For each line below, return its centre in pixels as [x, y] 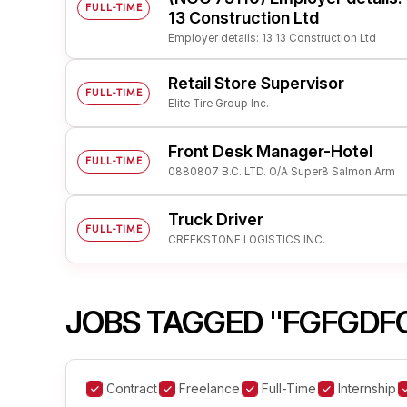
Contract [132, 389]
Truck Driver [216, 219]
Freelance [209, 389]
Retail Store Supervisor [256, 83]
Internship [367, 389]
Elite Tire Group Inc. [218, 103]
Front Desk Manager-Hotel [270, 151]
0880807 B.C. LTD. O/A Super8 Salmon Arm [282, 171]
